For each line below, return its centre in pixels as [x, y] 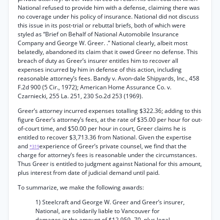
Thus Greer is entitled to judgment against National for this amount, [110, 164]
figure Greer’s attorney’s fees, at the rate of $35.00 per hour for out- [110, 120]
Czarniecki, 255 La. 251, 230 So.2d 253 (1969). [80, 96]
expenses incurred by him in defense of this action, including [100, 69]
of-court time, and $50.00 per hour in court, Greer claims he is [102, 128]
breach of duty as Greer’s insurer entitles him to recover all [98, 61]
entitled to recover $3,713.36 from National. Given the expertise [105, 137]
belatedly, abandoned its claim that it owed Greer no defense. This [108, 52]
